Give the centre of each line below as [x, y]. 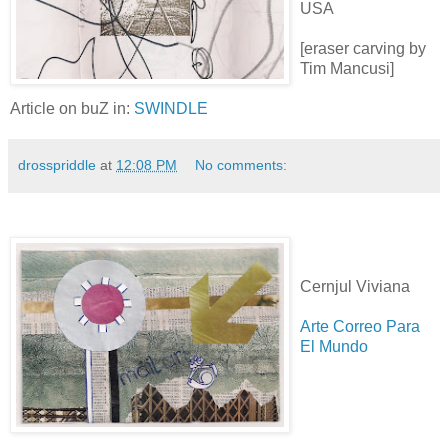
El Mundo [334, 346]
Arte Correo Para [360, 326]
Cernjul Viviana [355, 286]
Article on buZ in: [72, 108]
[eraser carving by [363, 48]
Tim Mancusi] [347, 68]
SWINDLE [171, 108]
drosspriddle [57, 164]
